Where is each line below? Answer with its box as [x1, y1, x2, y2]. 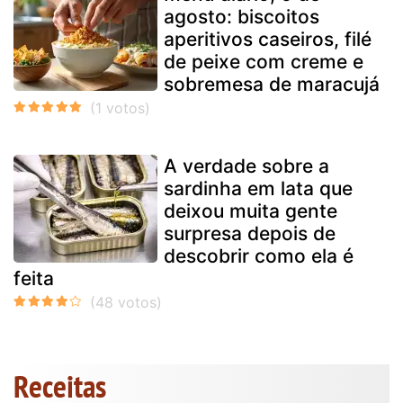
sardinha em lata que [164, 176, 353, 200]
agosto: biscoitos [164, 4, 319, 28]
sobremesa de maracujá [164, 72, 380, 95]
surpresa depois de [164, 221, 336, 245]
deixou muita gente [164, 199, 337, 222]
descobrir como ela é [164, 244, 354, 267]
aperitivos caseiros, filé [164, 27, 372, 50]
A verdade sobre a [164, 154, 329, 177]
